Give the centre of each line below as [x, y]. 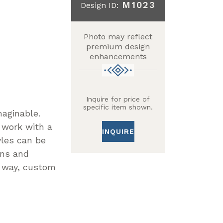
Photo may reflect [118, 37]
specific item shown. [118, 107]
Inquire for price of [118, 99]
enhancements [118, 57]
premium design [118, 47]
